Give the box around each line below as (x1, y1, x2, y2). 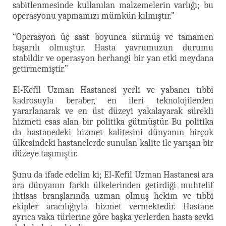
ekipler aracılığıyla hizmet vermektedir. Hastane (13, 201, 213, 212)
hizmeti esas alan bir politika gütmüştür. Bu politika (13, 116, 213, 127)
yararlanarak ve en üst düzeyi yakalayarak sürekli (13, 105, 213, 117)
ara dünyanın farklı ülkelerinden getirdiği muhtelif (13, 180, 213, 191)
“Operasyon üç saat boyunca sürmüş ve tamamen (13, 31, 213, 42)
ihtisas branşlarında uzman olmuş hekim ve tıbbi (13, 190, 213, 201)
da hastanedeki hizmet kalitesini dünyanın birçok (13, 127, 213, 138)
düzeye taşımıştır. (13, 148, 78, 159)
